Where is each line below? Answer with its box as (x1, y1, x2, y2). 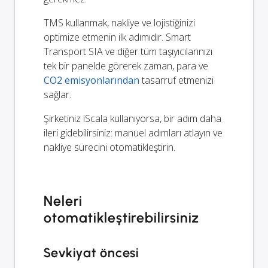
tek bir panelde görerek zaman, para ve (44, 59, 208, 73)
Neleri (44, 193, 83, 210)
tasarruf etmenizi (139, 74, 214, 87)
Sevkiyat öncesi (44, 245, 139, 261)
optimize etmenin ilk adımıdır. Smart (44, 31, 191, 44)
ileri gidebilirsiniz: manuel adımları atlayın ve (44, 126, 223, 140)
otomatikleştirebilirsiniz (44, 209, 199, 227)
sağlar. (44, 88, 71, 102)
